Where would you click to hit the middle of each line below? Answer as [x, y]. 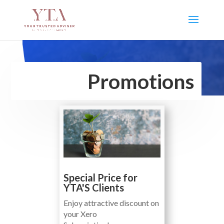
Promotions [141, 81]
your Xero [80, 214]
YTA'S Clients [93, 188]
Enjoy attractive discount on [111, 203]
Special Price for [100, 178]
